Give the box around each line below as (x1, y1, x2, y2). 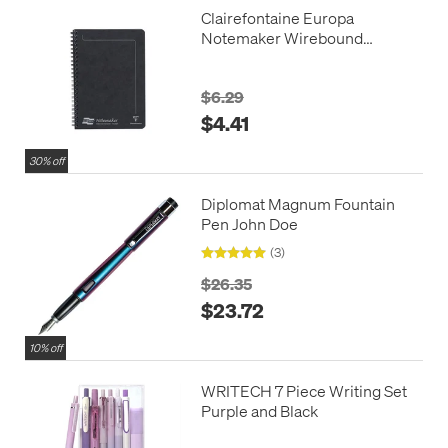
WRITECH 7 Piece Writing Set (200, 380, 407, 402)
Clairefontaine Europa (200, 6, 354, 28)
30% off (29, 154, 64, 169)
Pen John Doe (200, 213, 298, 235)
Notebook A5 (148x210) (200, 46, 368, 68)
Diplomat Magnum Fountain (200, 193, 395, 215)
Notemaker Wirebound (200, 26, 363, 48)
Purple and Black (200, 400, 318, 422)
